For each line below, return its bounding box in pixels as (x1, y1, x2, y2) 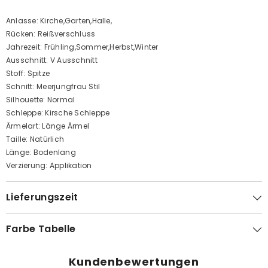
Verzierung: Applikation (6, 160, 92, 170)
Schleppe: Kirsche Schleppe (6, 108, 110, 118)
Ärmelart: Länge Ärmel (6, 121, 90, 131)
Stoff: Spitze (6, 68, 50, 78)
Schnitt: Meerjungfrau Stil (6, 81, 100, 92)
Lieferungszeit (6, 190, 78, 204)
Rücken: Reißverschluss (6, 29, 96, 39)
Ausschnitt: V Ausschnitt (6, 55, 98, 65)
